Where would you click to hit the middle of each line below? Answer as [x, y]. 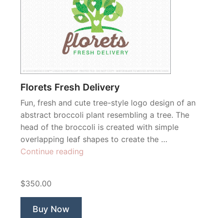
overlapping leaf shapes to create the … [94, 139]
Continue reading [52, 152]
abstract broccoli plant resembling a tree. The [105, 115]
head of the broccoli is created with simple [100, 127]
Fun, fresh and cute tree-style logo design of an [108, 103]
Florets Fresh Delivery [70, 87]
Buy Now [51, 209]
